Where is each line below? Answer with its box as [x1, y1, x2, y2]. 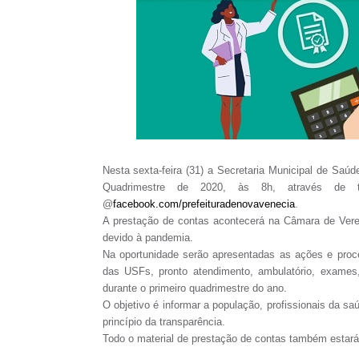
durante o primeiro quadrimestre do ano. [102, 281, 287, 294]
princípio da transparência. [102, 315, 225, 328]
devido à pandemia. [102, 231, 193, 244]
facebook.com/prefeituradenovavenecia [112, 197, 295, 210]
